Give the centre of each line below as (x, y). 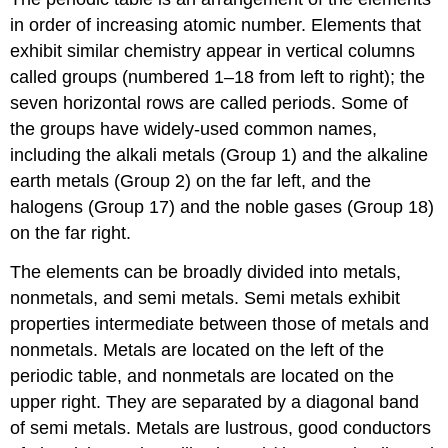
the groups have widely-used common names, (194, 129)
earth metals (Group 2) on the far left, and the (191, 181)
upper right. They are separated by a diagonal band (215, 402)
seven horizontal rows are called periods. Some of (209, 103)
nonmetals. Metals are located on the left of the (197, 350)
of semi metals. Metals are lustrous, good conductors (221, 428)
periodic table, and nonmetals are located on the (202, 376)
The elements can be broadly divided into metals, (206, 272)
